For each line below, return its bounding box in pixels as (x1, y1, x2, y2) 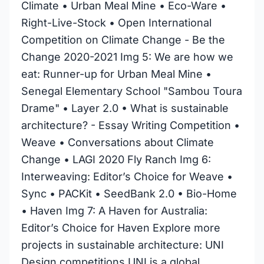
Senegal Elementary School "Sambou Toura (21, 85, 242, 97)
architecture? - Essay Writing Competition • (21, 119, 240, 131)
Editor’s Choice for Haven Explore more (21, 222, 220, 234)
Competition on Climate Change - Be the (21, 34, 225, 46)
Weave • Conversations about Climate (21, 136, 214, 148)
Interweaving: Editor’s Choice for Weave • (21, 170, 233, 183)
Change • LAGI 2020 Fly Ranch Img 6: (21, 153, 211, 166)
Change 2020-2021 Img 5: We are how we (21, 51, 233, 63)
